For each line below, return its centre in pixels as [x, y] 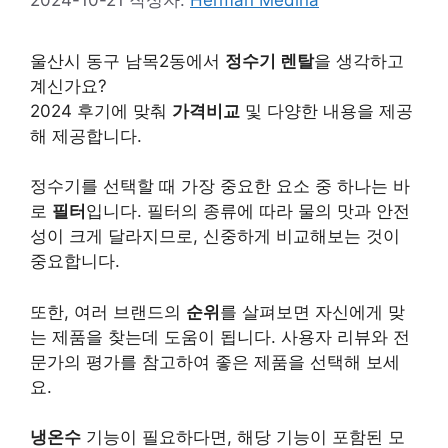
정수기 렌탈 [269, 60]
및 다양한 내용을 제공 [326, 110]
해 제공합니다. [86, 135]
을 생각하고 [359, 60]
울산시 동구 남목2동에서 [127, 60]
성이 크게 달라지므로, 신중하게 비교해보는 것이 [215, 236]
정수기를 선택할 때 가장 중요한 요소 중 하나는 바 [220, 186]
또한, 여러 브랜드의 [108, 311]
